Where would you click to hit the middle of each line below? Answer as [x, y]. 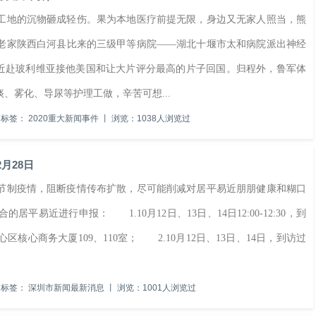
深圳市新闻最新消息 [66, 288]
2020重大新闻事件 [63, 119]
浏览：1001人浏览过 [156, 288]
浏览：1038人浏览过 [150, 119]
